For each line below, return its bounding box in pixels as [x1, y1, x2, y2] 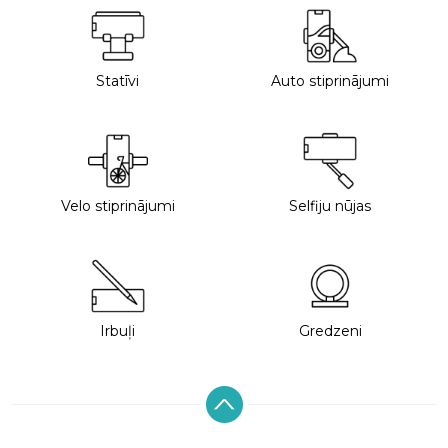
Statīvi [96, 71, 140, 90]
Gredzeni [298, 321, 362, 340]
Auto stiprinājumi [271, 71, 390, 90]
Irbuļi [100, 321, 136, 340]
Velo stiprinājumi [60, 196, 175, 215]
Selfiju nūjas [289, 196, 372, 215]
